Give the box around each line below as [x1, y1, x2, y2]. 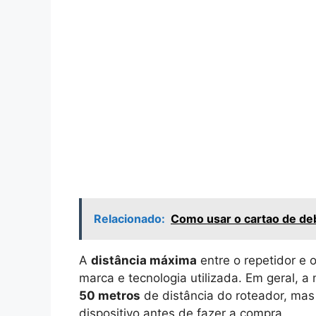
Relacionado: [94, 211, 165, 226]
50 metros [79, 288, 140, 303]
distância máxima [91, 253, 197, 267]
